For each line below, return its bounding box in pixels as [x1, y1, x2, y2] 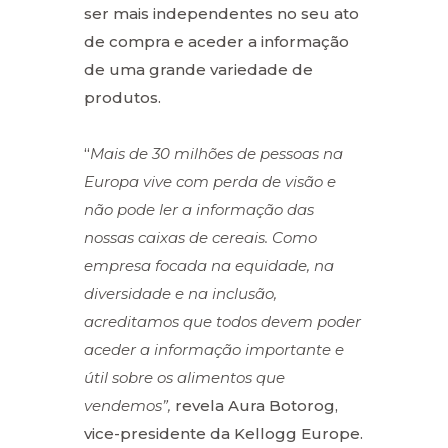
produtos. [84, 87, 161, 107]
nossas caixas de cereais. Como [84, 227, 317, 247]
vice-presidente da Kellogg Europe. [84, 423, 363, 443]
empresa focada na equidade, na [84, 255, 334, 275]
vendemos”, [84, 395, 171, 415]
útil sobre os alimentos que [84, 367, 285, 387]
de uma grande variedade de [84, 59, 313, 79]
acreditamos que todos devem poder [84, 311, 361, 331]
